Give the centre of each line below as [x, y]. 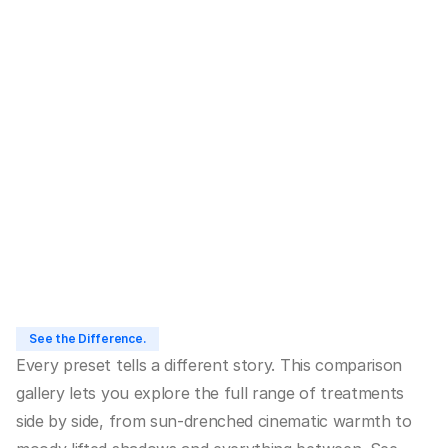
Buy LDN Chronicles [138, 207]
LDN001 [214, 130]
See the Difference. [88, 338]
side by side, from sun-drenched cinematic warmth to [214, 421]
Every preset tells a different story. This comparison [209, 365]
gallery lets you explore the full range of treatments [210, 393]
